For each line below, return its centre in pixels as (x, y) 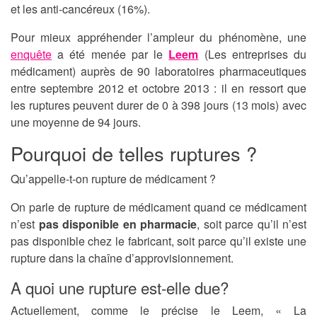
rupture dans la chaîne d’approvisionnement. (122, 258)
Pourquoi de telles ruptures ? (134, 154)
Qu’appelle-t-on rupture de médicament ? (113, 179)
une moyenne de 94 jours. (76, 122)
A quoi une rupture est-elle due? (120, 288)
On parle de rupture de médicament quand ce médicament (158, 207)
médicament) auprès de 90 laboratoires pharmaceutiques (158, 71)
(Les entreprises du (253, 54)
